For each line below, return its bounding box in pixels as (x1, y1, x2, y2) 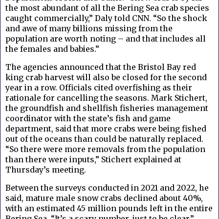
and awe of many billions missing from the (5, 23, 173, 34)
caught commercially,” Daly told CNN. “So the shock (5, 13, 207, 23)
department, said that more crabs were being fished (5, 124, 206, 134)
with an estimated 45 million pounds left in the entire (5, 203, 213, 214)
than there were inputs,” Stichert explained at (5, 154, 181, 165)
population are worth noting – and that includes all (5, 34, 206, 44)
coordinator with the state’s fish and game (5, 113, 171, 124)
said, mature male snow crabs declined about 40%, (5, 193, 203, 203)
